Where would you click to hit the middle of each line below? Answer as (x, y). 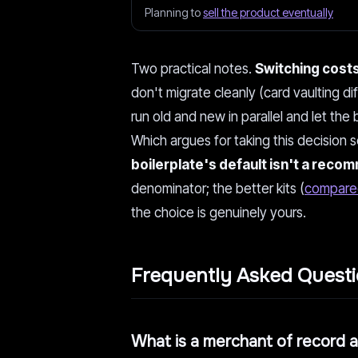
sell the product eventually (268, 12)
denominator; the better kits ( (218, 189)
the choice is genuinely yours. (219, 213)
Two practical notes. (193, 69)
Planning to (174, 12)
